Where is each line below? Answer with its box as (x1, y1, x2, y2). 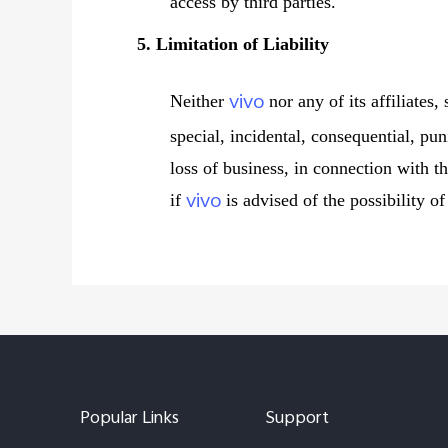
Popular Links (80, 405, 179, 434)
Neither (170, 91, 230, 111)
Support (266, 405, 329, 434)
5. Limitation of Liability (137, 34, 329, 54)
